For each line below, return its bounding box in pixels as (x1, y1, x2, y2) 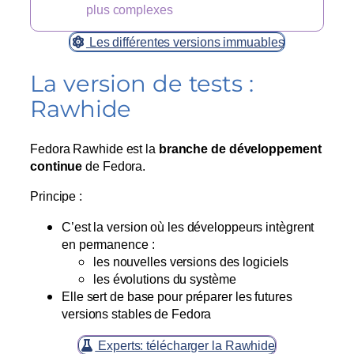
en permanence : (62, 235, 155, 253)
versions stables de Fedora (62, 304, 212, 322)
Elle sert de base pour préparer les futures (62, 287, 292, 305)
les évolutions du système (93, 269, 236, 288)
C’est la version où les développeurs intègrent (62, 217, 314, 235)
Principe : (30, 187, 82, 205)
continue (30, 157, 83, 175)
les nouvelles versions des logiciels (93, 252, 289, 270)
